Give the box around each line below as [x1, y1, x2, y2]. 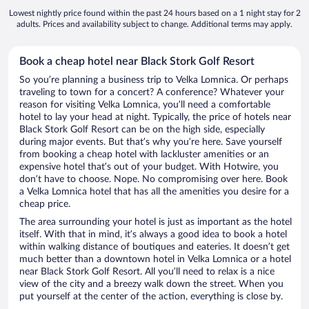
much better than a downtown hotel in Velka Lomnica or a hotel [19, 255, 291, 265]
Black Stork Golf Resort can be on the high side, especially [19, 125, 265, 135]
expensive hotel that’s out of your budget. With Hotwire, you [19, 162, 279, 172]
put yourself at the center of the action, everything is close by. [19, 292, 283, 302]
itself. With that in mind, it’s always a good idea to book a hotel [19, 230, 287, 240]
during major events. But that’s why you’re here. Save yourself [19, 137, 282, 148]
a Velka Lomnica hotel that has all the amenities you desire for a [19, 187, 289, 197]
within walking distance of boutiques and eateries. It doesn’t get [19, 242, 290, 252]
